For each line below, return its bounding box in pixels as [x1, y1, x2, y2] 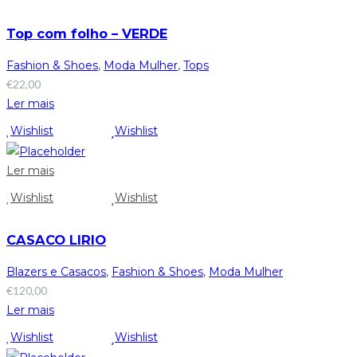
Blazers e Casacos [6, 265, 106, 280]
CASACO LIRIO [6, 232, 106, 249]
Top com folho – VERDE [6, 25, 167, 41]
